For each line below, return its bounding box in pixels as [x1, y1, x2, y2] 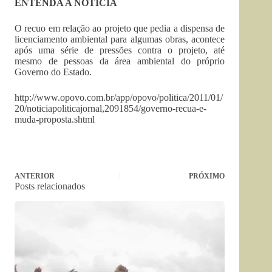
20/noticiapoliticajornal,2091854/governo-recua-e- [15, 103, 206, 114]
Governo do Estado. [15, 67, 92, 77]
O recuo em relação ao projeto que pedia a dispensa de [15, 23, 225, 33]
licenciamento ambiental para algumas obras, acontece [15, 34, 225, 44]
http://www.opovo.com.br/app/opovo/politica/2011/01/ [15, 92, 223, 103]
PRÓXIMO [189, 172, 225, 180]
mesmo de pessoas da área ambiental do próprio [15, 56, 225, 66]
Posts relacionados [15, 181, 85, 191]
